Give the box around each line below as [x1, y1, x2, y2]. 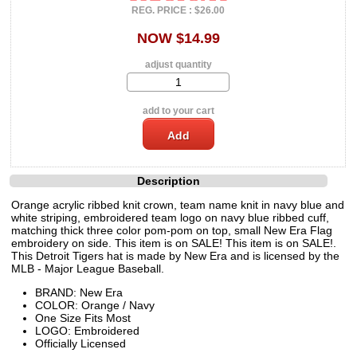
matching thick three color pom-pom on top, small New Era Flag [11, 223, 332, 237]
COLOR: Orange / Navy [35, 298, 155, 312]
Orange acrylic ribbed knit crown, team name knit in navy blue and [11, 198, 344, 211]
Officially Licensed [35, 336, 126, 350]
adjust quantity [144, 58, 212, 70]
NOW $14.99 [136, 29, 220, 46]
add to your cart [142, 104, 214, 116]
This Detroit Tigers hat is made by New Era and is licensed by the [11, 249, 339, 262]
